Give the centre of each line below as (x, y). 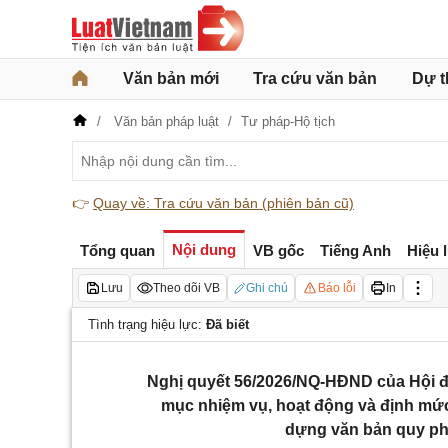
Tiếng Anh (355, 250)
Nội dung (204, 249)
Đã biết (227, 324)
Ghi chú (267, 288)
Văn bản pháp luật (166, 121)
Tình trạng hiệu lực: (147, 324)
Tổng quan (117, 250)
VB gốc (278, 250)
